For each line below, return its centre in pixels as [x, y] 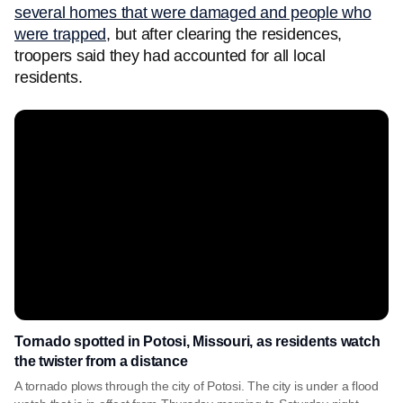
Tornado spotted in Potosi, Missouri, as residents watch [197, 341]
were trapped [60, 34]
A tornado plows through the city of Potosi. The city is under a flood [197, 386]
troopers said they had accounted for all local [170, 56]
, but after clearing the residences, [224, 34]
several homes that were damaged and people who [193, 13]
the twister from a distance [101, 361]
